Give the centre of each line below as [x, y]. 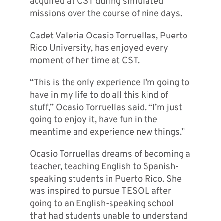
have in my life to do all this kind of [99, 96]
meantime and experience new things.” [107, 133]
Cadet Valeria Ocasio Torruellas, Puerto [108, 37]
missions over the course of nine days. [106, 14]
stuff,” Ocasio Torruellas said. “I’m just [106, 108]
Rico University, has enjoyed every [99, 49]
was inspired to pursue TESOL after [100, 192]
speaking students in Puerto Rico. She [105, 180]
